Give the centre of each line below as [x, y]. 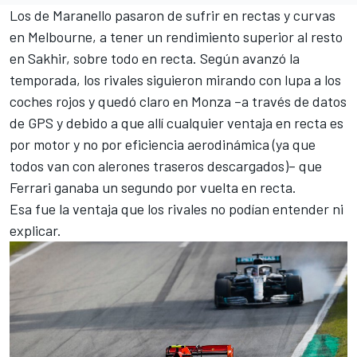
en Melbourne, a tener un [88, 36]
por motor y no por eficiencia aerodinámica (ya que [163, 144]
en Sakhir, [40, 58]
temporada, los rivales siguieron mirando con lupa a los [175, 79]
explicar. [37, 230]
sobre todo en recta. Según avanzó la [185, 58]
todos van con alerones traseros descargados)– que [166, 165]
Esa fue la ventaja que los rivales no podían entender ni [177, 208]
